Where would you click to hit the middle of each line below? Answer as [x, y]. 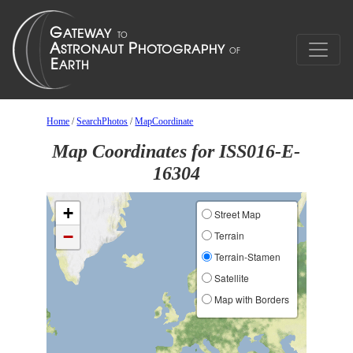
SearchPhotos [102, 121]
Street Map [236, 214]
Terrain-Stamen [246, 256]
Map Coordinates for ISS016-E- [176, 151]
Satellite [230, 278]
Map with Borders [250, 299]
